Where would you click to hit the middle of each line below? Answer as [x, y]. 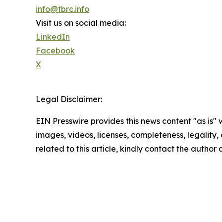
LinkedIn [53, 37]
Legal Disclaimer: [69, 99]
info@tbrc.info [62, 9]
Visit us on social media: [81, 23]
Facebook [55, 51]
